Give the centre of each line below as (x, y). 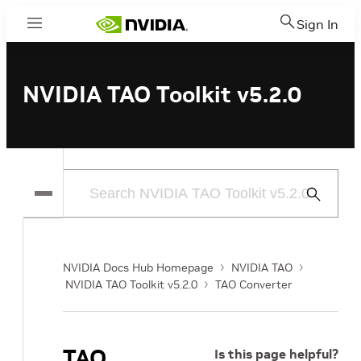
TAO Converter (254, 284)
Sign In (317, 24)
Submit (320, 194)
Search (320, 213)
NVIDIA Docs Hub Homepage (138, 268)
